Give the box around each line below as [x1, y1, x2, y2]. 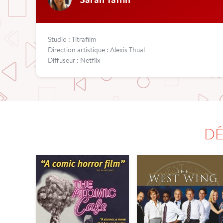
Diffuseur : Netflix [48, 56, 101, 65]
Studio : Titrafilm [48, 35, 97, 44]
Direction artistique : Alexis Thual [48, 45, 145, 55]
